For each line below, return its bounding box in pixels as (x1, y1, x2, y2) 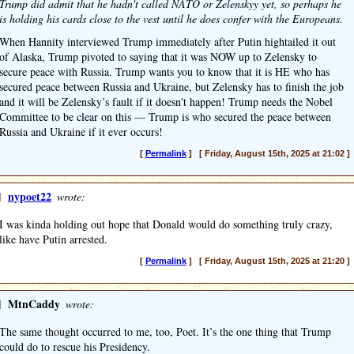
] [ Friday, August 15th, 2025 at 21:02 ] (186, 149, 350, 158)
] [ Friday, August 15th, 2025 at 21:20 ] (186, 256, 350, 265)
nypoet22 (8, 188, 51, 205)
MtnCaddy (8, 296, 60, 312)
